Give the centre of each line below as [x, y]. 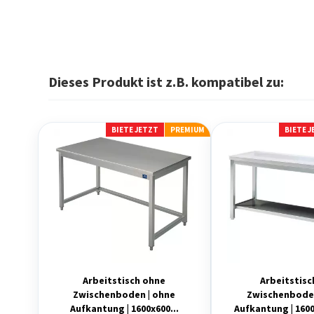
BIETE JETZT [135, 130]
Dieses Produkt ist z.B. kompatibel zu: [166, 82]
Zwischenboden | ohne [124, 294]
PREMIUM [187, 130]
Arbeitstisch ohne [124, 280]
